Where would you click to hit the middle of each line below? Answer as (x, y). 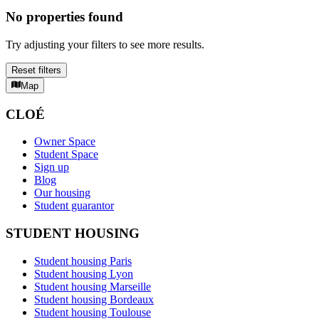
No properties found (64, 16)
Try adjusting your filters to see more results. (105, 44)
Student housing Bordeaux (94, 299)
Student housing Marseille (93, 286)
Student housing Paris (83, 261)
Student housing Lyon (84, 273)
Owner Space (65, 142)
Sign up (52, 167)
